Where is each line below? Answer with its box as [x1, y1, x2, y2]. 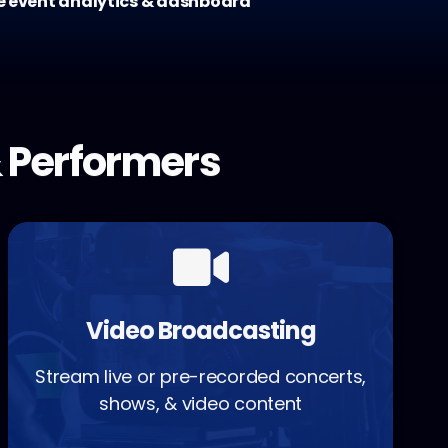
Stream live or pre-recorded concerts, [35, 364, 367, 390]
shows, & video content [99, 391, 303, 417]
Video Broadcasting [85, 314, 316, 348]
